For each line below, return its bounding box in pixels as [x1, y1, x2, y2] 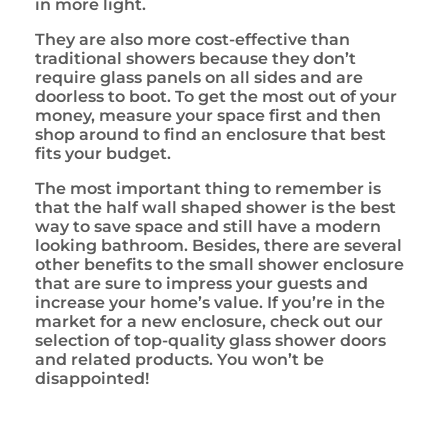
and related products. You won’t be [35, 349, 324, 369]
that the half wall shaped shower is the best [35, 197, 396, 217]
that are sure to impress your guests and [35, 273, 368, 293]
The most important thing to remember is [35, 178, 381, 198]
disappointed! [35, 368, 149, 388]
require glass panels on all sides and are [35, 67, 363, 87]
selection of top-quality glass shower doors [35, 330, 386, 350]
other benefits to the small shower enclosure [35, 254, 404, 274]
